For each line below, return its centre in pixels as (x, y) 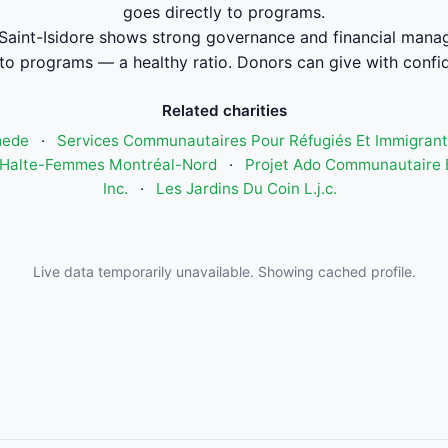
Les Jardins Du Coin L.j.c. (246, 188)
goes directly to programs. (224, 12)
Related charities (224, 110)
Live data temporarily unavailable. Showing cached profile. (224, 271)
